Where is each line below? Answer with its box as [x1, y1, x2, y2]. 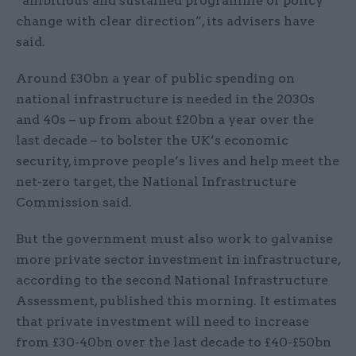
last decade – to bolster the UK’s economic [16, 133, 288, 149]
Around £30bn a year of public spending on [16, 71, 295, 87]
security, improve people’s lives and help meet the [16, 153, 339, 169]
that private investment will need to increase [16, 314, 309, 330]
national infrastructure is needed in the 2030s [16, 91, 315, 107]
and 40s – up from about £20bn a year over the [16, 112, 314, 128]
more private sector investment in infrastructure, [16, 252, 340, 268]
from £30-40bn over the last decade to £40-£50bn [16, 335, 331, 350]
